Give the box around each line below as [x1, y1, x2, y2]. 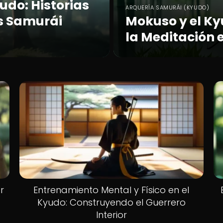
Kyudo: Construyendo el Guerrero [37, 196, 186, 209]
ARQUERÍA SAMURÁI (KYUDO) [125, 3, 210, 11]
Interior [96, 208, 127, 221]
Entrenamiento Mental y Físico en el [33, 183, 190, 196]
